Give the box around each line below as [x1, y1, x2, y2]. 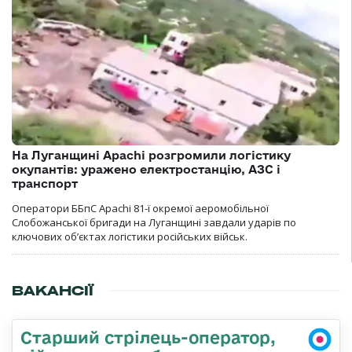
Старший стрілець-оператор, [20, 327, 276, 346]
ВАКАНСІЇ [12, 281, 93, 299]
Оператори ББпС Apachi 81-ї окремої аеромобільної [12, 200, 269, 215]
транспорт [12, 176, 78, 190]
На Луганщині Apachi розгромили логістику [12, 148, 291, 162]
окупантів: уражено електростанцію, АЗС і [12, 162, 280, 176]
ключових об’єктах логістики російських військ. [12, 229, 247, 244]
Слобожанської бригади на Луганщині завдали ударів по [12, 214, 296, 229]
